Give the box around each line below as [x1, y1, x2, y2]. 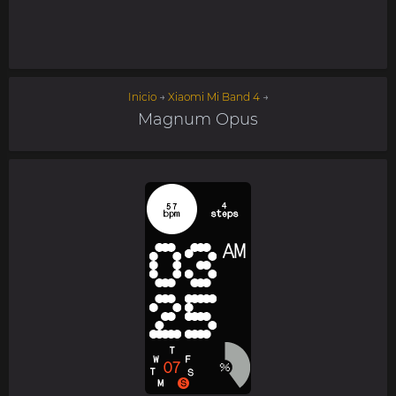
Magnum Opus [138, 110, 258, 129]
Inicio [127, 90, 156, 103]
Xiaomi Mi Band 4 [167, 90, 260, 103]
